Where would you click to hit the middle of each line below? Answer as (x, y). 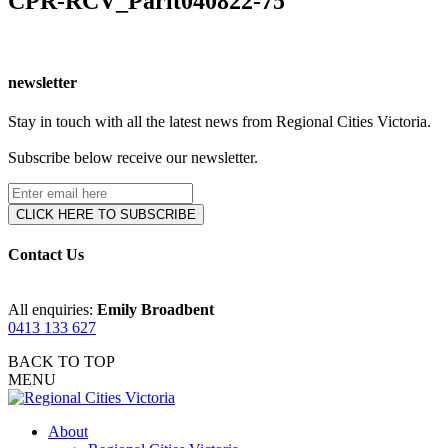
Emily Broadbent (155, 309)
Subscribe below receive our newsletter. (133, 158)
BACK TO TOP (61, 361)
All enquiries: (52, 309)
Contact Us (46, 255)
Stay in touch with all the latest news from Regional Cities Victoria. (219, 122)
